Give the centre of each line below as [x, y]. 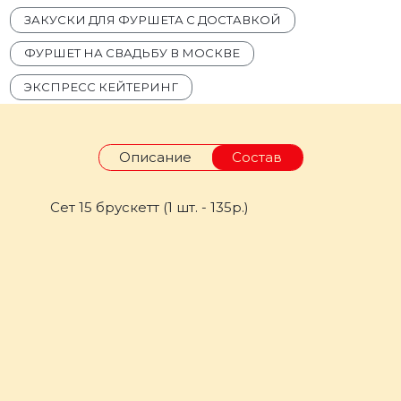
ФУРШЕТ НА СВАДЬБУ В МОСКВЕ [132, 53]
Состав [257, 158]
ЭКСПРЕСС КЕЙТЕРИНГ [102, 86]
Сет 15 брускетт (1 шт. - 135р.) [150, 208]
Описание [155, 158]
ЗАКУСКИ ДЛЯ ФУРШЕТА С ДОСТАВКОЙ [153, 19]
